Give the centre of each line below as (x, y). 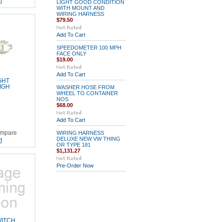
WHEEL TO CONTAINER (87, 93)
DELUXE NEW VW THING (88, 139)
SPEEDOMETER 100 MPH (89, 48)
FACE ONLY (71, 54)
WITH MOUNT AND (80, 8)
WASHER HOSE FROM (85, 87)
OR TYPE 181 (73, 145)
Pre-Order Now (75, 166)
